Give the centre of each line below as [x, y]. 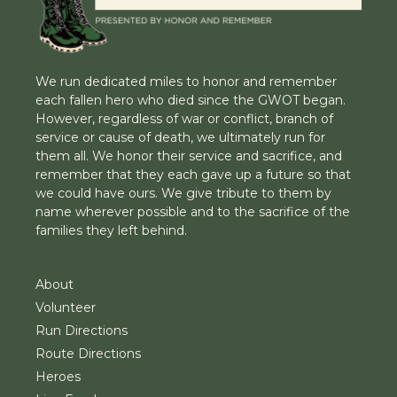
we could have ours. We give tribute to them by [183, 193]
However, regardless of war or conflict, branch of [184, 118]
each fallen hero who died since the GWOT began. [191, 100]
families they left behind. [111, 230]
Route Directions [88, 353]
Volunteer [66, 307]
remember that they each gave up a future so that [193, 174]
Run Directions [82, 330]
